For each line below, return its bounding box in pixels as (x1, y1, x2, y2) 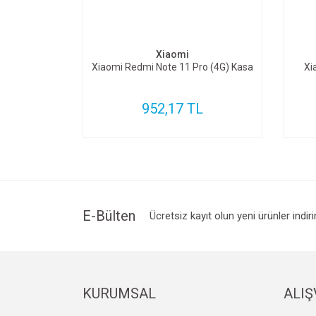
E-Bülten (83, 207, 135, 224)
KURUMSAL (83, 285, 156, 302)
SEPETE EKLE (147, 14, 211, 27)
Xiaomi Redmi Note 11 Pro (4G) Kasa (92, 61, 253, 73)
